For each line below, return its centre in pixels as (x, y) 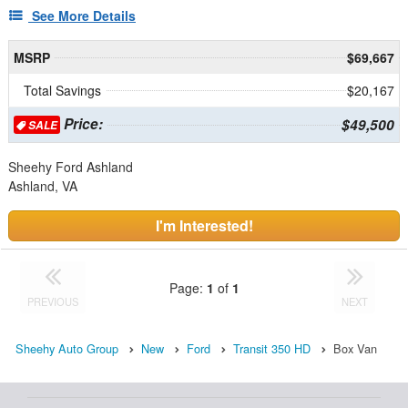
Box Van (355, 349)
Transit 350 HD (272, 349)
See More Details (84, 16)
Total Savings (62, 91)
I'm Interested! (204, 226)
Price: (81, 124)
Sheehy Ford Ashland (71, 167)
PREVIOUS (53, 302)
